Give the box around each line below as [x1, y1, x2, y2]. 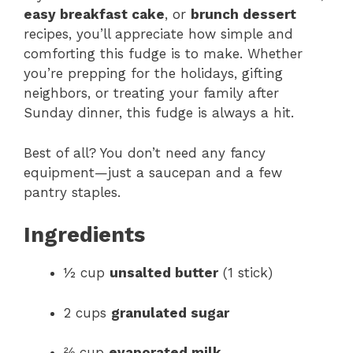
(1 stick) [218, 265, 273, 281]
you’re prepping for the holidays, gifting [24, 65, 283, 82]
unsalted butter [110, 265, 218, 281]
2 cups [64, 304, 111, 321]
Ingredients [24, 222, 145, 248]
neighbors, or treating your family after [24, 85, 279, 102]
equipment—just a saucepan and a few [24, 164, 282, 180]
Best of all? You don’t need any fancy [24, 144, 266, 161]
